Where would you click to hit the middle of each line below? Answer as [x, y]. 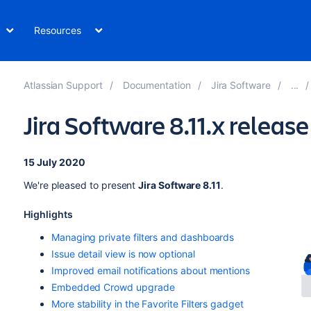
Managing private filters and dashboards [143, 237]
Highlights [48, 214]
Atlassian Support [63, 85]
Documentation [157, 85]
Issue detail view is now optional [123, 254]
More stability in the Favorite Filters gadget [147, 304]
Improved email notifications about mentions [150, 270]
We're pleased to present [81, 185]
